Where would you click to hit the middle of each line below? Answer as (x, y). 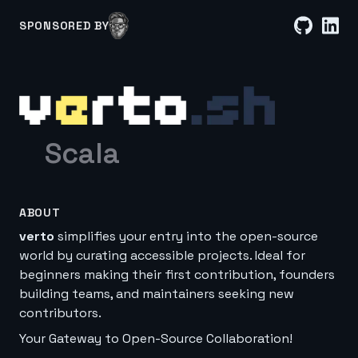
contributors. (60, 313)
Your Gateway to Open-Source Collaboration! (156, 338)
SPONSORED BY (64, 26)
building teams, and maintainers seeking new (157, 294)
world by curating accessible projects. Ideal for (162, 255)
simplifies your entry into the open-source (186, 236)
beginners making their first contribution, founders (177, 274)
